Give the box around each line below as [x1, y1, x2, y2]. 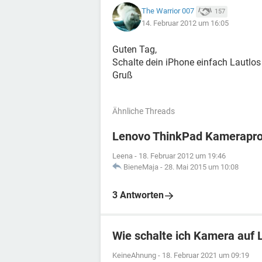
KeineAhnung [112, 251, 156, 260]
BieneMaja [123, 163, 158, 171]
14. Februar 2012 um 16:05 [142, 18, 229, 27]
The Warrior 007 [142, 6, 194, 16]
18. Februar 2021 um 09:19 [162, 251, 249, 260]
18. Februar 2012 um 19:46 [139, 151, 226, 160]
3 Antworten [112, 189, 164, 201]
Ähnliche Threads [112, 106, 175, 116]
